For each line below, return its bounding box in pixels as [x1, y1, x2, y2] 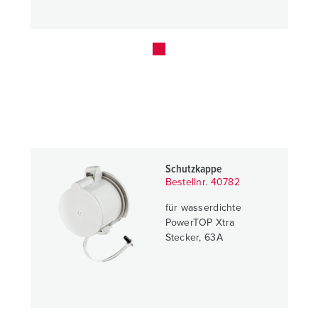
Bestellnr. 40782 [165, 177, 240, 187]
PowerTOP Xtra [165, 218, 235, 228]
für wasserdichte [165, 203, 241, 213]
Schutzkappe [165, 163, 223, 175]
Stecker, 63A [165, 233, 223, 243]
